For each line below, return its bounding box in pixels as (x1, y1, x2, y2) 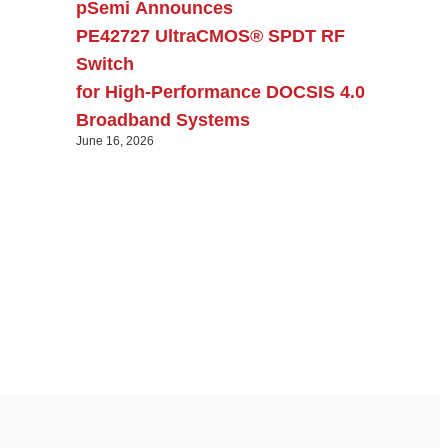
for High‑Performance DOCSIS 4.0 (76, 81, 365, 102)
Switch (76, 53, 134, 74)
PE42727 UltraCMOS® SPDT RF (76, 25, 345, 46)
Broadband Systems (76, 109, 255, 130)
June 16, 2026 (76, 133, 154, 148)
